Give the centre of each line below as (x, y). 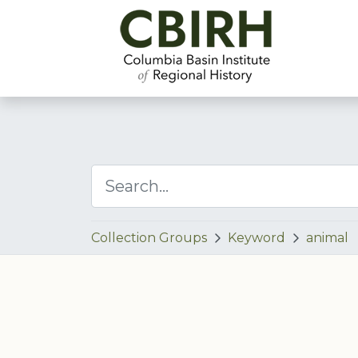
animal (327, 238)
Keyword (257, 238)
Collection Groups (149, 238)
